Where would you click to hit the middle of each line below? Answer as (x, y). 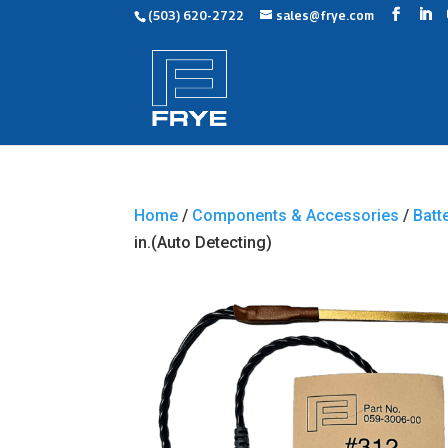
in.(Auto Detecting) (203, 242)
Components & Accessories (296, 215)
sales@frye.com (325, 15)
